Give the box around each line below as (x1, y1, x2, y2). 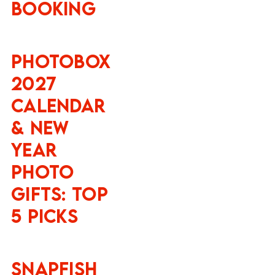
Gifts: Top (10, 183, 108, 204)
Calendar (10, 95, 106, 116)
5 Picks (10, 205, 79, 227)
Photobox (10, 50, 110, 72)
